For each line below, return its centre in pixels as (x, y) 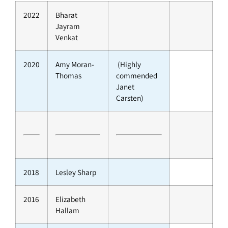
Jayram (68, 26)
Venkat (67, 37)
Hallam (67, 210)
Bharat (66, 15)
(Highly (129, 64)
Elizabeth (70, 199)
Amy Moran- (75, 64)
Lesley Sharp (76, 172)
